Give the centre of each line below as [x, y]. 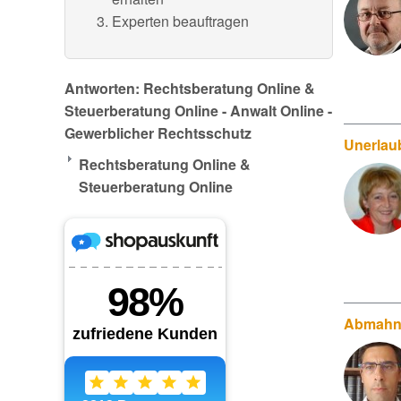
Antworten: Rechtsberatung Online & [190, 88]
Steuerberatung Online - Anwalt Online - [198, 111]
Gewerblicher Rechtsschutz [158, 133]
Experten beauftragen [180, 21]
